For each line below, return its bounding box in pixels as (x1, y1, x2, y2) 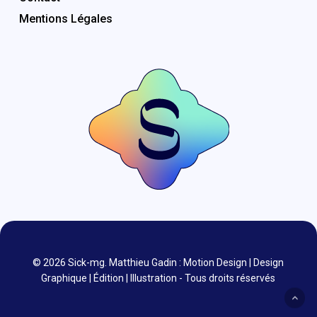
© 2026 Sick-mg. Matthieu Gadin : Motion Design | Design (33, 257, 284, 268)
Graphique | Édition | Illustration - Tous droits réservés (41, 272, 276, 284)
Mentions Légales (18, 12, 113, 25)
